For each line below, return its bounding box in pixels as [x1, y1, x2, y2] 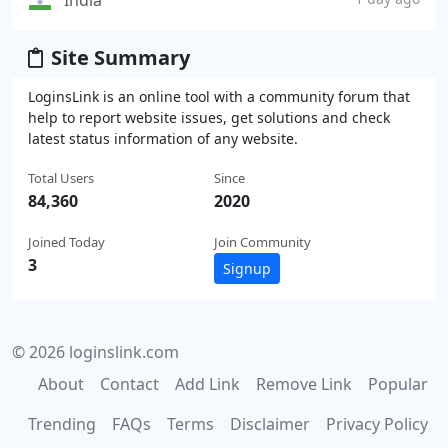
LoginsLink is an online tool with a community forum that [28, 86, 410, 106]
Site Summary [51, 43, 190, 71]
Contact [100, 372, 159, 395]
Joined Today [28, 232, 105, 251]
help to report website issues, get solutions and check [28, 107, 390, 127]
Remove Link [256, 372, 352, 395]
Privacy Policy [326, 412, 428, 435]
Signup [223, 258, 271, 278]
